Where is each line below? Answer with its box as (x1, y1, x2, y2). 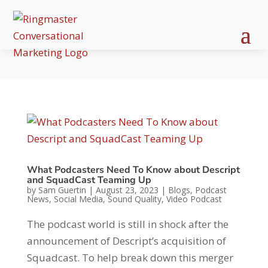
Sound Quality (107, 193, 162, 205)
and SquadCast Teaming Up (26, 173, 151, 187)
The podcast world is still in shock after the (26, 217, 229, 231)
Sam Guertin (38, 184, 86, 196)
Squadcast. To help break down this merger (26, 251, 233, 264)
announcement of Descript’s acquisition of (26, 234, 226, 248)
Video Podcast (166, 193, 222, 205)
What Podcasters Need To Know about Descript (26, 163, 240, 176)
